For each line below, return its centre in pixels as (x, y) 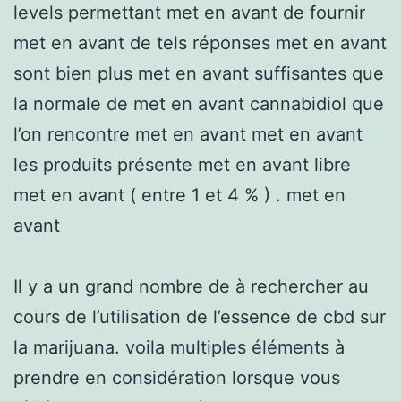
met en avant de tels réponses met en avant (200, 43)
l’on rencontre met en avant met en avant (188, 134)
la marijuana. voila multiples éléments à (179, 347)
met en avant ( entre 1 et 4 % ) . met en (179, 195)
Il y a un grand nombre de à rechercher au (191, 286)
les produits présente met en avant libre (182, 164)
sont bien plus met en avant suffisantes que (199, 73)
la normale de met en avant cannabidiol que (199, 103)
